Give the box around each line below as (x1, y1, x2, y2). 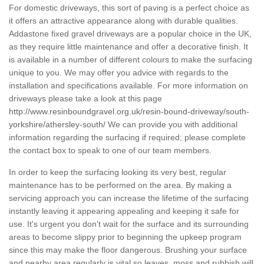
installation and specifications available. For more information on (9, 81, 248, 91)
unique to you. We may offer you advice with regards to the (9, 68, 229, 78)
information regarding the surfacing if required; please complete (9, 133, 246, 143)
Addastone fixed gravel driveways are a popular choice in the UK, (9, 29, 252, 39)
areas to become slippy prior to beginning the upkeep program (9, 232, 242, 242)
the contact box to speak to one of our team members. (9, 146, 212, 156)
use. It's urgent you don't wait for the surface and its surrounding (9, 219, 249, 229)
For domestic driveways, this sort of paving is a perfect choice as (9, 3, 249, 13)
